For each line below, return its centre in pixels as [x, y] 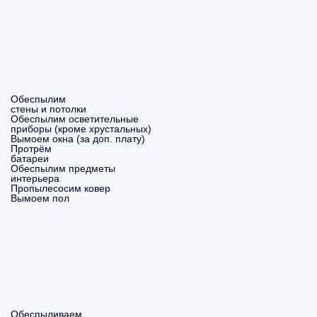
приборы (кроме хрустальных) [81, 129]
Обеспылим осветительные [75, 119]
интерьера [35, 178]
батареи [30, 158]
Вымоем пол [40, 198]
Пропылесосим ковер [60, 188]
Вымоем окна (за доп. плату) [78, 139]
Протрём [31, 149]
